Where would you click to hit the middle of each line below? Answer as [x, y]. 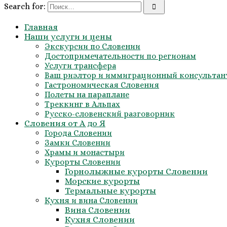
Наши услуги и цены [68, 37]
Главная [41, 27]
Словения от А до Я [65, 123]
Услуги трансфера [80, 66]
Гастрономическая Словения [102, 85]
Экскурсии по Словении [92, 46]
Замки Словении [78, 143]
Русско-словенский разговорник [110, 114]
